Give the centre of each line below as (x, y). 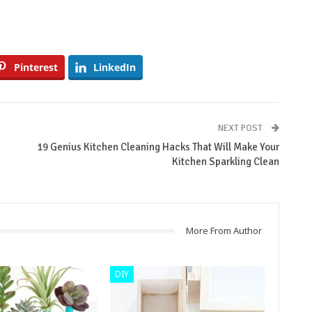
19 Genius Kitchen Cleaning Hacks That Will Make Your (158, 147)
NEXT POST (241, 128)
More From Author (224, 231)
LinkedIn (115, 67)
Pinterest (36, 67)
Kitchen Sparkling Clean (225, 162)
